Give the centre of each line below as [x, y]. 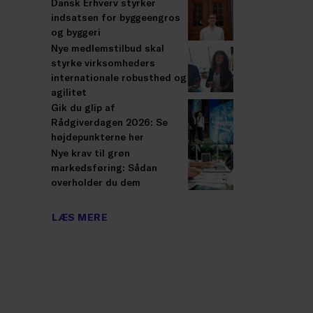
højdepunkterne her [97, 136]
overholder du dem [96, 182]
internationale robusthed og [119, 77]
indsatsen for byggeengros [116, 17]
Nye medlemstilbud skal [108, 48]
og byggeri [76, 32]
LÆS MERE [80, 217]
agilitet [69, 92]
